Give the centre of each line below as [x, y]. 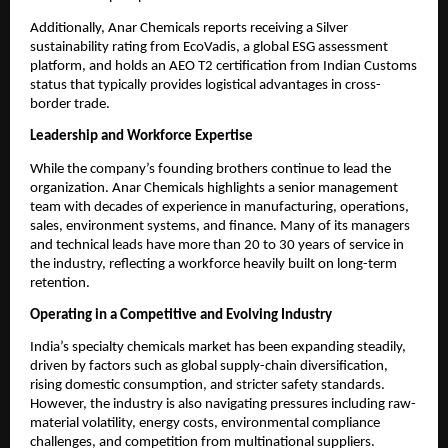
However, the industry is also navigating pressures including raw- [223, 405]
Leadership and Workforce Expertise [141, 137]
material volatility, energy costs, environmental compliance [205, 424]
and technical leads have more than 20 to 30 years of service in [217, 245]
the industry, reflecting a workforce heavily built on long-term [213, 264]
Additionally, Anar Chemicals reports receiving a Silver [189, 29]
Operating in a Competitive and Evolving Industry [181, 316]
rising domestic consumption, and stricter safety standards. [207, 386]
